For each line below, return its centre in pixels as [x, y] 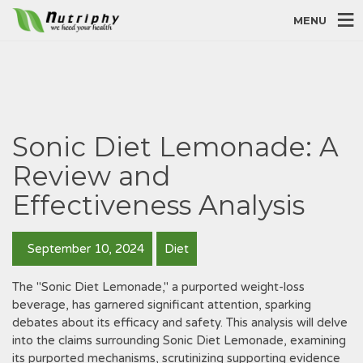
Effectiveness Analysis [158, 205]
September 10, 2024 [84, 249]
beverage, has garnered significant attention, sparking [162, 305]
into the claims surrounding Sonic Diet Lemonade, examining [179, 340]
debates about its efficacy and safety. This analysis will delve [180, 322]
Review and [91, 176]
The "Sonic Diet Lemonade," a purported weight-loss [158, 287]
